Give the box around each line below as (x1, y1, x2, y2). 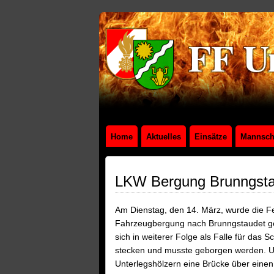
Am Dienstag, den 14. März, (115, 205, 226, 215)
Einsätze (194, 132, 227, 141)
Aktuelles (146, 132, 181, 141)
